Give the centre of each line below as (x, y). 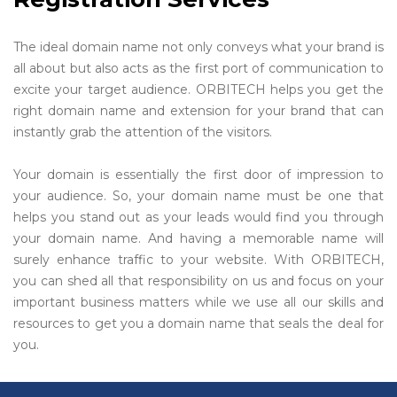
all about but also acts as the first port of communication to (198, 68)
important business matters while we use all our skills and (198, 302)
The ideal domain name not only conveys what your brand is (198, 47)
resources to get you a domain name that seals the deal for (198, 323)
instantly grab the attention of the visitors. (143, 132)
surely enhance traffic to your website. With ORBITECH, (198, 260)
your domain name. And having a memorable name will (198, 238)
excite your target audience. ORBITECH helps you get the (198, 90)
